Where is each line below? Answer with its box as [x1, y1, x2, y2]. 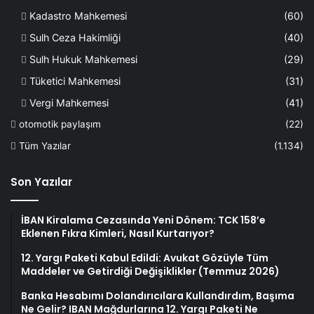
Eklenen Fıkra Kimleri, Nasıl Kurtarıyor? [21, 226, 214, 240]
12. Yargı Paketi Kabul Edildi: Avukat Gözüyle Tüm [21, 250, 268, 265]
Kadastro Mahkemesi [29, 9, 127, 22]
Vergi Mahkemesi [29, 96, 109, 109]
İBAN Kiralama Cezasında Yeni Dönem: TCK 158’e [21, 212, 266, 227]
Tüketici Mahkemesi [29, 74, 121, 87]
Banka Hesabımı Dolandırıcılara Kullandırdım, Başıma [21, 288, 294, 303]
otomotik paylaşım [19, 118, 101, 130]
